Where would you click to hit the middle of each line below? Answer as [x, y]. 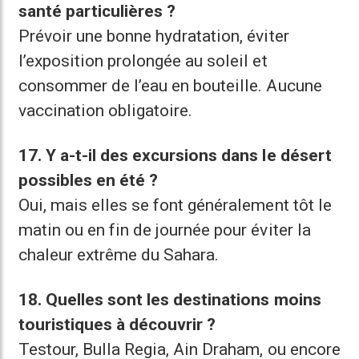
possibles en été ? [89, 180]
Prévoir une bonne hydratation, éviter [154, 36]
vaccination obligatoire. [106, 111]
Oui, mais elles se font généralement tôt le [175, 205]
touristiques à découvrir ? [117, 325]
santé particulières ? [97, 11]
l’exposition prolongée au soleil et [143, 61]
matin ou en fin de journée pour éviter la [165, 230]
